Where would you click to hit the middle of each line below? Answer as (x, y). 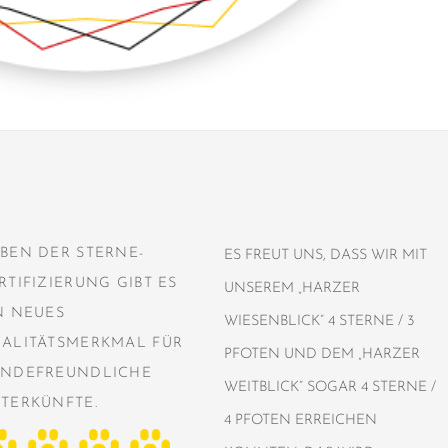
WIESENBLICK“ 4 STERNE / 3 (319, 321)
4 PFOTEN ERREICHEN (300, 420)
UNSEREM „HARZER (292, 288)
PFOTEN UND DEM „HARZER (322, 354)
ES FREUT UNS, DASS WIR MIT (325, 255)
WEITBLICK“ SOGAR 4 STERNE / (330, 387)
